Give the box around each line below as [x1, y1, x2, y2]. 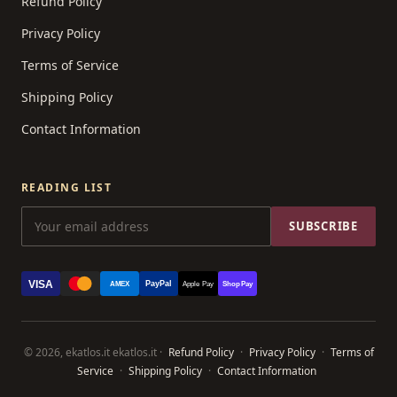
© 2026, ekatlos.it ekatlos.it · [23, 344, 165, 360]
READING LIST [21, 179, 113, 195]
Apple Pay [183, 280, 214, 289]
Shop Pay [222, 280, 254, 289]
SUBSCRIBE [288, 218, 358, 235]
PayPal [145, 279, 173, 289]
